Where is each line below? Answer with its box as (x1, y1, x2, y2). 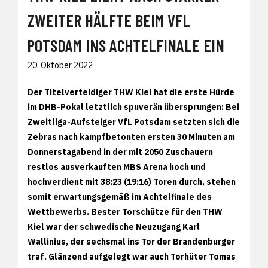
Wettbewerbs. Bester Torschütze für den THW (28, 206, 223, 218)
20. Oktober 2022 (28, 60, 93, 71)
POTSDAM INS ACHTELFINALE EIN (28, 35, 224, 56)
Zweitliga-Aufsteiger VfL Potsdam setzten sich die (28, 117, 240, 128)
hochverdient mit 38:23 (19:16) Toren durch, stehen (28, 176, 236, 188)
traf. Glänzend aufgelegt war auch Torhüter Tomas (28, 251, 236, 263)
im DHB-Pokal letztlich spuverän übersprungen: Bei (28, 102, 239, 113)
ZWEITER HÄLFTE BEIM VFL (28, 10, 190, 31)
